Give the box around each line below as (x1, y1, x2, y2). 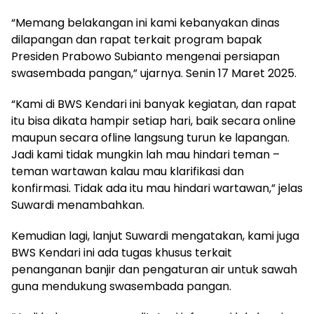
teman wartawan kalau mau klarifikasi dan (11, 163, 244, 179)
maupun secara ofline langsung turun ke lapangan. (11, 129, 289, 146)
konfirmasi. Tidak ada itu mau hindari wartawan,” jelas (11, 179, 303, 196)
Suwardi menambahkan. (11, 196, 144, 213)
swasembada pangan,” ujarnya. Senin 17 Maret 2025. (11, 64, 296, 81)
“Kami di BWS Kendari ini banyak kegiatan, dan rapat (11, 95, 296, 112)
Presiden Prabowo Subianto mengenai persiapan (11, 48, 280, 64)
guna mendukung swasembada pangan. (11, 278, 231, 294)
